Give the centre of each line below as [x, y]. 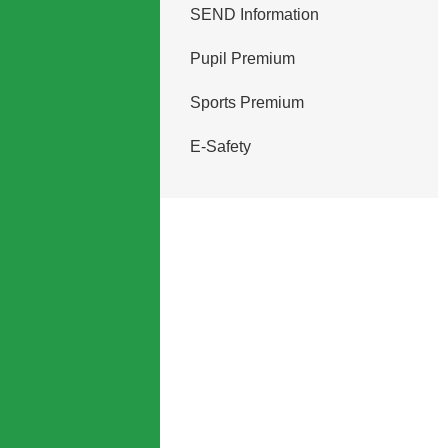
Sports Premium [246, 102]
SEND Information [254, 14]
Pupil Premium [242, 58]
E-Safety [220, 146]
